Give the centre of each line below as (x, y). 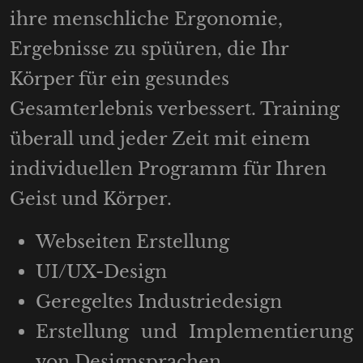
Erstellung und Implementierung (194, 331)
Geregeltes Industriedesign (159, 301)
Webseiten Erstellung (132, 241)
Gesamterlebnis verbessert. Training (175, 109)
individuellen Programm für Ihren (168, 169)
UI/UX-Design (101, 271)
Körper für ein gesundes (120, 79)
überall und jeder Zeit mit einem (160, 139)
